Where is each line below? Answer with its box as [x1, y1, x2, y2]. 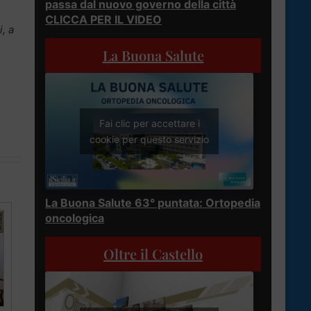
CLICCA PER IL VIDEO [45, 12, 162, 26]
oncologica [45, 211, 104, 226]
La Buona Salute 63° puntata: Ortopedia [45, 196, 260, 210]
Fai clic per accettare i [99, 117, 200, 130]
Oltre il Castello [103, 244, 203, 264]
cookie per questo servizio [90, 133, 209, 146]
